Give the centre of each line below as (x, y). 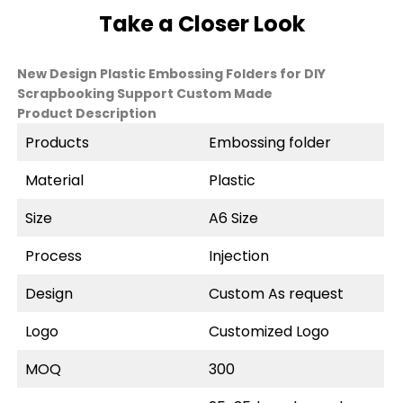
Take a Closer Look (201, 23)
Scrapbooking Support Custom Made (145, 93)
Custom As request (277, 293)
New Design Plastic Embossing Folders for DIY (172, 73)
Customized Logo (269, 331)
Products (58, 142)
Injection (239, 255)
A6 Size (234, 218)
